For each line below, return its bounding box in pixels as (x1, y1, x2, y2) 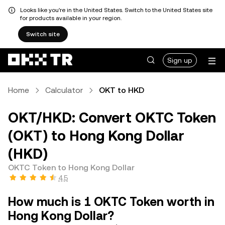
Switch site (26, 31, 60, 38)
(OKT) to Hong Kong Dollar (8, 128, 184, 144)
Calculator (45, 85, 83, 95)
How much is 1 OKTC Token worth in (8, 195, 214, 209)
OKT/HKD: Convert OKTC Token (8, 109, 216, 126)
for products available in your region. (20, 15, 122, 22)
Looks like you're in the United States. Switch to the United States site (20, 7, 212, 14)
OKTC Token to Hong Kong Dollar (8, 163, 135, 172)
